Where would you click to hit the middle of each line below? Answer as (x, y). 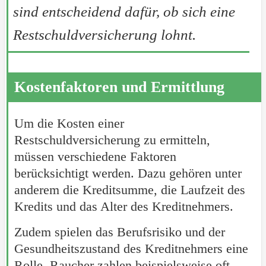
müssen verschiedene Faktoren (95, 156)
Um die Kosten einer (69, 123)
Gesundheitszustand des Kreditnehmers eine (131, 248)
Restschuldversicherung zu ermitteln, (112, 140)
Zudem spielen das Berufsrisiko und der (119, 232)
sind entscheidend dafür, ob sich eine (124, 12)
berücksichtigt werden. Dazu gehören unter (128, 173)
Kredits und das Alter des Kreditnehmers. (123, 206)
